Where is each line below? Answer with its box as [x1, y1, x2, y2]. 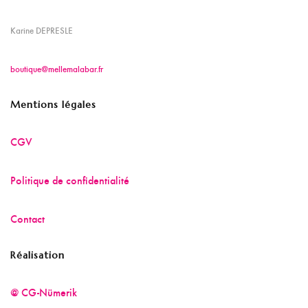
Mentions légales [10, 98, 96, 111]
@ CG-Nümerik [10, 285, 77, 299]
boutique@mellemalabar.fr [10, 63, 103, 75]
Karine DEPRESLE [10, 24, 73, 36]
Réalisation [10, 249, 65, 261]
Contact [10, 211, 45, 225]
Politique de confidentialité [10, 173, 129, 187]
